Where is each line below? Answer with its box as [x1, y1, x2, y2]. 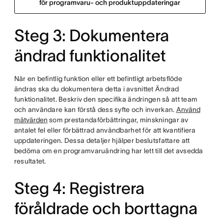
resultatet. [14, 157, 46, 165]
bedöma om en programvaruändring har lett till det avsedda [14, 147, 203, 155]
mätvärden [14, 116, 48, 124]
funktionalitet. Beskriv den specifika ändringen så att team [14, 95, 198, 103]
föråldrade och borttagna [14, 199, 197, 218]
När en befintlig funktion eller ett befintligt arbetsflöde [14, 75, 182, 82]
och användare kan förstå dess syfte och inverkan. [14, 106, 176, 113]
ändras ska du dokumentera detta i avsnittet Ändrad [14, 85, 179, 93]
